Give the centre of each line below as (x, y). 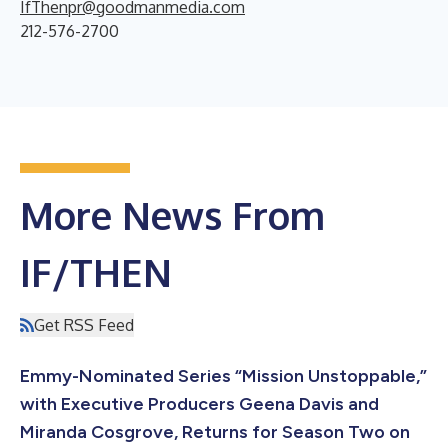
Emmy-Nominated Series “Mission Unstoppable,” (223, 376)
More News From (172, 215)
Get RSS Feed (84, 325)
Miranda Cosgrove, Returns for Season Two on (215, 432)
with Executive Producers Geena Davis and (199, 404)
